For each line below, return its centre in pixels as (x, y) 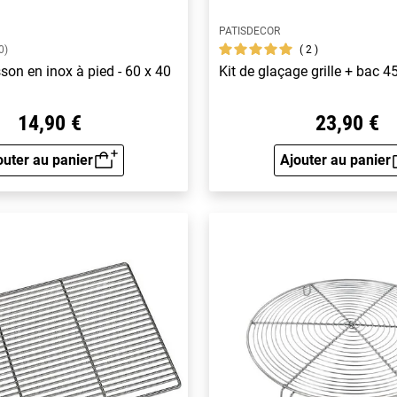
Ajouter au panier (335, 160)
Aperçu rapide (93, 171)
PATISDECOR (250, 31)
